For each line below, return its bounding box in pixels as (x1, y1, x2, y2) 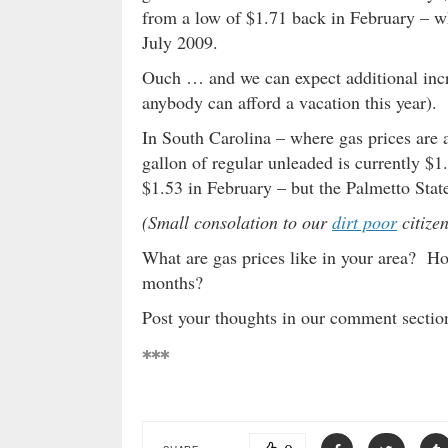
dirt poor (332, 210, 397, 234)
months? (142, 270, 203, 294)
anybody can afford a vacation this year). (142, 90, 437, 114)
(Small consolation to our (142, 210, 332, 234)
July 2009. (142, 30, 218, 54)
